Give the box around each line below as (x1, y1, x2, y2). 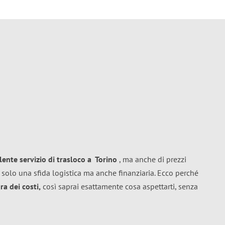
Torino (95, 154, 117, 164)
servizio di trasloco (20, 154, 85, 164)
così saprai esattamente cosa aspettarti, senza (41, 181, 198, 191)
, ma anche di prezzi (117, 154, 186, 164)
